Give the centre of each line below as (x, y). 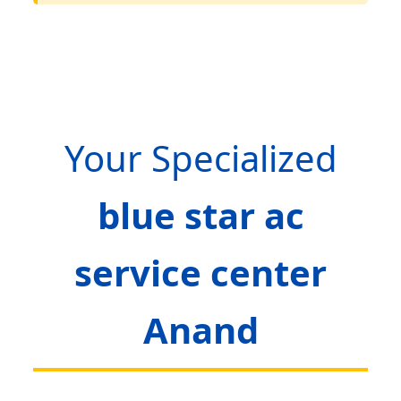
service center (200, 273)
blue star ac (200, 216)
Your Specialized (200, 158)
